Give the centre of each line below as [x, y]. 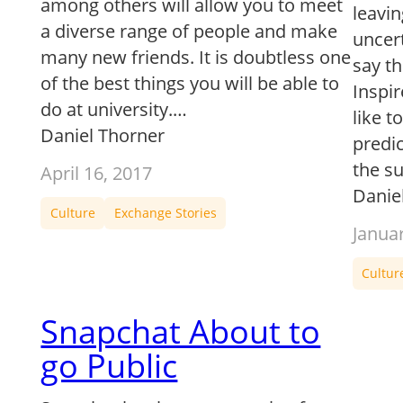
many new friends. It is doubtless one [196, 57]
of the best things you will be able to [190, 83]
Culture [72, 213]
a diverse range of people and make [189, 31]
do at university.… [114, 109]
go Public [109, 366]
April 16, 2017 [97, 173]
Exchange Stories [165, 213]
